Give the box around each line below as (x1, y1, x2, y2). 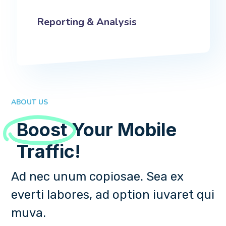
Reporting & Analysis (36, 15, 137, 29)
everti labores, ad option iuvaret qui (11, 188, 215, 202)
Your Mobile (67, 119, 177, 141)
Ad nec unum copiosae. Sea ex (11, 169, 184, 184)
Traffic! (16, 140, 81, 163)
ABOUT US (11, 97, 48, 107)
